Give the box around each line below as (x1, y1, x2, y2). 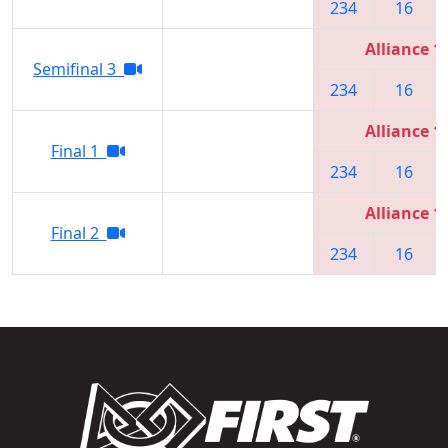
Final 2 (50, 221, 107, 244)
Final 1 (50, 139, 107, 162)
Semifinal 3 (33, 57, 124, 80)
